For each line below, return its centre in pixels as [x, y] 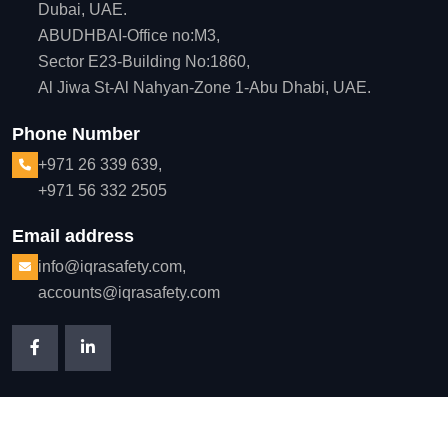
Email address [73, 235]
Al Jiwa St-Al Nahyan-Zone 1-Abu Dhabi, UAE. [204, 88]
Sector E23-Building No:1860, [144, 62]
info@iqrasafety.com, [112, 266]
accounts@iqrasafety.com [129, 292]
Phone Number [76, 133]
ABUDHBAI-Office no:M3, [129, 36]
